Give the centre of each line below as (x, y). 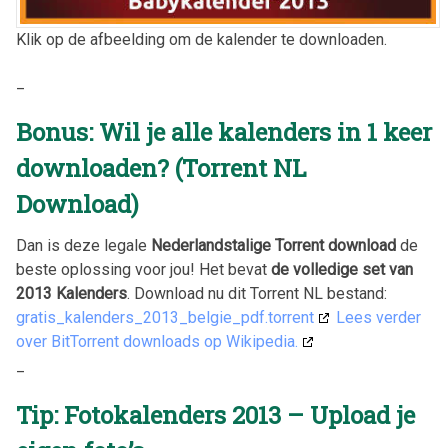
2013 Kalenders (71, 294)
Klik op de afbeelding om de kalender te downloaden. (201, 39)
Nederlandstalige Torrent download (273, 246)
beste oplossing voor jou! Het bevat (143, 270)
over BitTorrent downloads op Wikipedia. (157, 342)
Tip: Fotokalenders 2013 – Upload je (215, 415)
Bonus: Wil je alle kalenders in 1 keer (224, 132)
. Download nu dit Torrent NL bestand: (257, 294)
